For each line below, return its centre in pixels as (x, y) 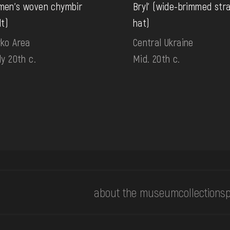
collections (202, 192)
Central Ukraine (163, 42)
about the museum (136, 192)
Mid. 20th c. (156, 59)
